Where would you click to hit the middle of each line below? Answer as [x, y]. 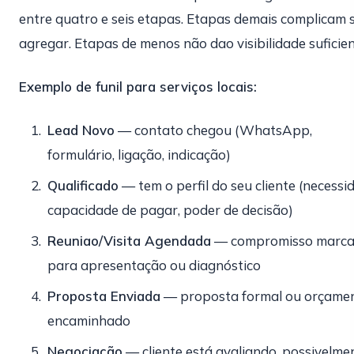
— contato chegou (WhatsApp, [213, 130]
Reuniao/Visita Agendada [129, 241]
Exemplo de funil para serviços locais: [138, 87]
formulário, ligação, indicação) [139, 154]
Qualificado [83, 185]
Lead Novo [81, 130]
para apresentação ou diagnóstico [154, 265]
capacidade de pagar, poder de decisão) [170, 210]
